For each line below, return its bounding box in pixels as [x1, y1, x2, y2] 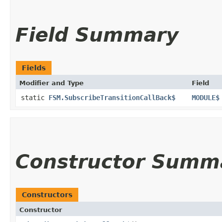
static [21, 93, 49, 102]
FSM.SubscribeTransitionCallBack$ [49, 93, 175, 102]
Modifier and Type [19, 79, 84, 87]
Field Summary [15, 23, 178, 46]
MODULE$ [192, 93, 220, 102]
